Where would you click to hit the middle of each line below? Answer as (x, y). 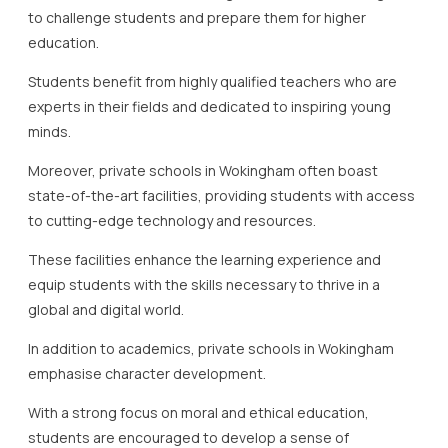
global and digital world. (106, 309)
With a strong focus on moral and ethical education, (198, 412)
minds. (49, 131)
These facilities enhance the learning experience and (204, 259)
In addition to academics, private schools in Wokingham (211, 348)
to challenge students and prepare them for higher (197, 17)
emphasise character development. (147, 373)
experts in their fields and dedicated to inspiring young (209, 106)
